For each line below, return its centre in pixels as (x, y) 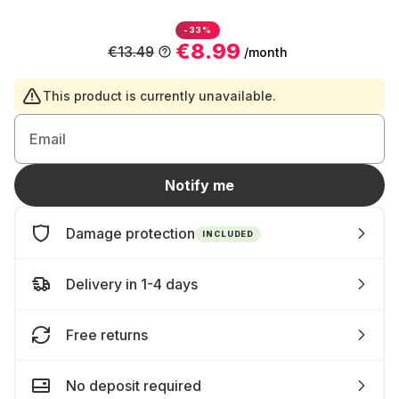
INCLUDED (228, 233)
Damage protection (130, 233)
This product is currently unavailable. (159, 96)
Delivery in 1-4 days (132, 284)
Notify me (199, 185)
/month (266, 52)
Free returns (107, 335)
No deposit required (134, 386)
